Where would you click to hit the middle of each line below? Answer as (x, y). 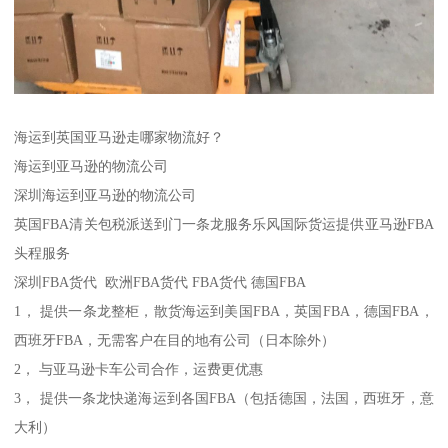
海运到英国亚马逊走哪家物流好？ (119, 137)
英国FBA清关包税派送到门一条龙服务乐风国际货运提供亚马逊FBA (224, 224)
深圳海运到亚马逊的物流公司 (105, 195)
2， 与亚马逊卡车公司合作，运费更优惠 (139, 369)
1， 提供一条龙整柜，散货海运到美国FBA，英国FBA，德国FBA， (224, 311)
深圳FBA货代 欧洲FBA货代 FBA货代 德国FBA (160, 282)
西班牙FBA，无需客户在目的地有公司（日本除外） (175, 340)
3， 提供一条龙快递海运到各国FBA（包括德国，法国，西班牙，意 (224, 398)
